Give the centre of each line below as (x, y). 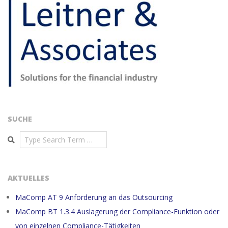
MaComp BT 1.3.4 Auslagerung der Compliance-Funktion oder (117, 211)
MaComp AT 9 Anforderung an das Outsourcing (94, 197)
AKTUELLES (28, 178)
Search (20, 135)
